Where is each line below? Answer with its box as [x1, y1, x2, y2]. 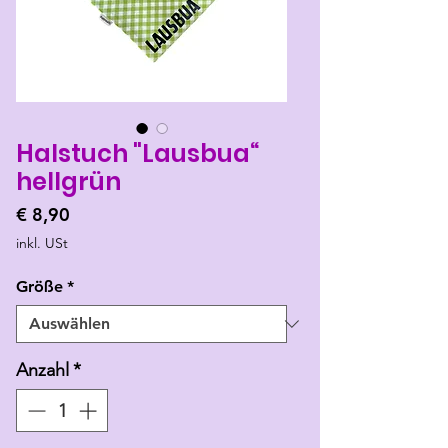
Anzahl [16, 359, 69, 382]
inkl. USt [16, 234, 68, 253]
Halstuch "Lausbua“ [16, 137, 260, 171]
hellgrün [16, 165, 121, 199]
